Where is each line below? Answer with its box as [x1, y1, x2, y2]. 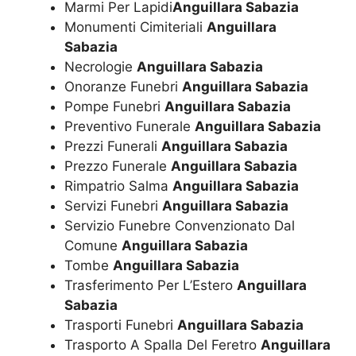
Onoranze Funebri [64, 79, 182, 95]
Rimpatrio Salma [64, 178, 172, 195]
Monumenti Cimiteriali [64, 19, 207, 36]
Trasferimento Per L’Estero [64, 277, 237, 294]
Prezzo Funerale [64, 158, 171, 175]
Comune [64, 238, 122, 254]
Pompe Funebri [64, 99, 164, 115]
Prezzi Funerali [64, 138, 161, 155]
